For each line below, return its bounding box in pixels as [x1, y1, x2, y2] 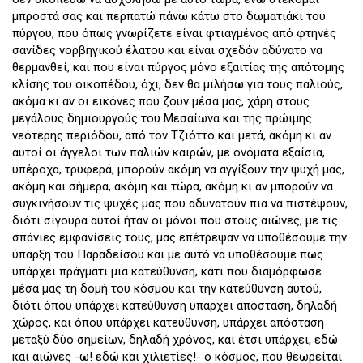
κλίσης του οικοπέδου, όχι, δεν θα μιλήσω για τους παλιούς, [12, 77, 343, 92]
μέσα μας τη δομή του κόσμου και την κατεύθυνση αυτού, [12, 281, 322, 297]
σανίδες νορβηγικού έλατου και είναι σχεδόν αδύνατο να [12, 43, 322, 58]
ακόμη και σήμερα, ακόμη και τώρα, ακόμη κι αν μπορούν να [12, 179, 333, 194]
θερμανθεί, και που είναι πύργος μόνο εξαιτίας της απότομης [12, 60, 344, 75]
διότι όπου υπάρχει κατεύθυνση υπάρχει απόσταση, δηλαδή [12, 298, 337, 314]
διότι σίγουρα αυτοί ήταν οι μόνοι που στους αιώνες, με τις [12, 213, 338, 228]
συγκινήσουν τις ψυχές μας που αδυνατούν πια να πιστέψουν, [12, 196, 348, 211]
